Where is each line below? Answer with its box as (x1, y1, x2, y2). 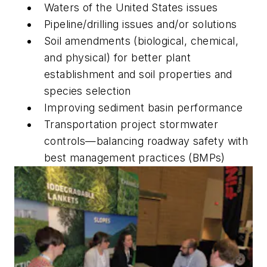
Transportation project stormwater (44, 117, 219, 131)
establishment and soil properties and (44, 67, 232, 80)
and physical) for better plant (44, 51, 191, 64)
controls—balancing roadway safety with (44, 134, 249, 147)
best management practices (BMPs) (44, 151, 225, 164)
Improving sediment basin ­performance (44, 101, 243, 114)
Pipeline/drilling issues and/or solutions (44, 17, 237, 30)
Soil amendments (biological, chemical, (44, 34, 239, 47)
